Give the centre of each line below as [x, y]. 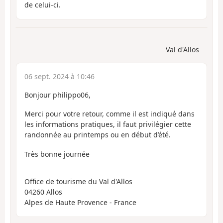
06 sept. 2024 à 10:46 [59, 76]
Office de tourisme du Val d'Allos [78, 182]
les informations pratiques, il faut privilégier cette [108, 124]
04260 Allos [43, 192]
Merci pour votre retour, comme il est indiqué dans [110, 114]
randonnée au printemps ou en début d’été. [98, 135]
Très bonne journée [57, 154]
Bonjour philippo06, [57, 95]
